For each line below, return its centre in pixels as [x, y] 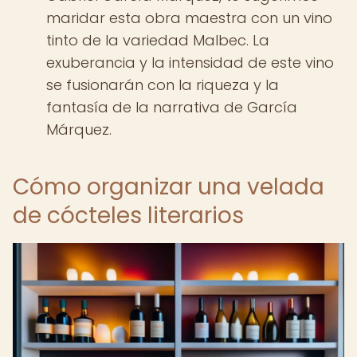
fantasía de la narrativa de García [172, 107]
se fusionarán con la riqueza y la [163, 85]
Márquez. [79, 129]
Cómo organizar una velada [169, 187]
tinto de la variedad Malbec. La [158, 40]
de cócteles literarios [128, 216]
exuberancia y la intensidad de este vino [190, 63]
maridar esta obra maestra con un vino [189, 18]
